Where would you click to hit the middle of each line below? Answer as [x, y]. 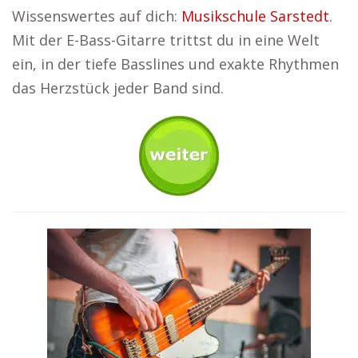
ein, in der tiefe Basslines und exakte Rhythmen [175, 64]
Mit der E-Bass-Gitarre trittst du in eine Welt [166, 40]
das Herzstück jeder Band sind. [118, 88]
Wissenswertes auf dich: [97, 16]
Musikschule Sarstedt [255, 16]
